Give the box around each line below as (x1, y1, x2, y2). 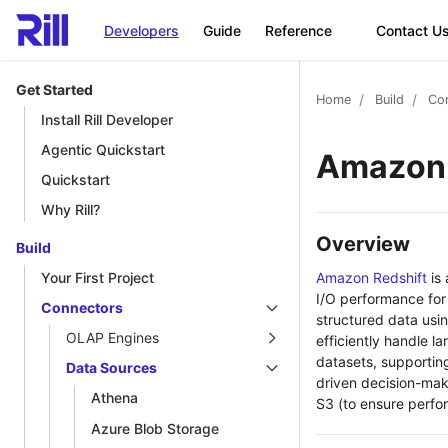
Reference (264, 21, 332, 39)
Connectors (41, 299, 123, 317)
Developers (103, 21, 179, 39)
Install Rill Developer (41, 110, 173, 128)
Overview (316, 232, 410, 256)
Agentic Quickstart (41, 140, 165, 158)
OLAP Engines (66, 329, 159, 347)
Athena (91, 389, 138, 407)
